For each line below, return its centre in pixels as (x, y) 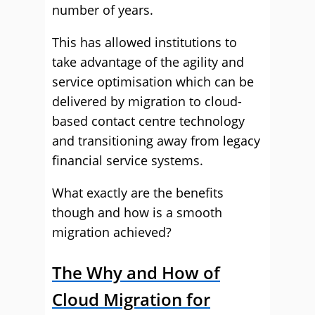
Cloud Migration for (131, 299)
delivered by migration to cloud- (147, 101)
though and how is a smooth (137, 212)
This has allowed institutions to (144, 42)
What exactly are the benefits (138, 193)
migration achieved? (112, 232)
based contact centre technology (148, 121)
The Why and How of (136, 272)
